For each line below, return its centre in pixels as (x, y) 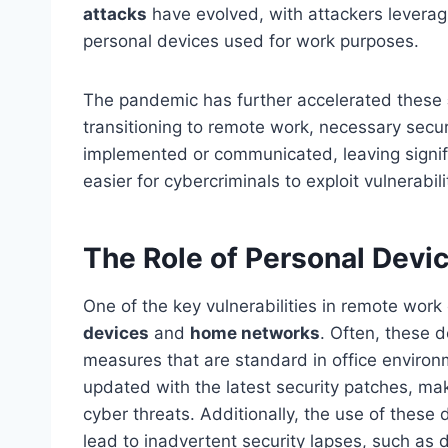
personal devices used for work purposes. (251, 40)
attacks (115, 13)
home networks (255, 332)
